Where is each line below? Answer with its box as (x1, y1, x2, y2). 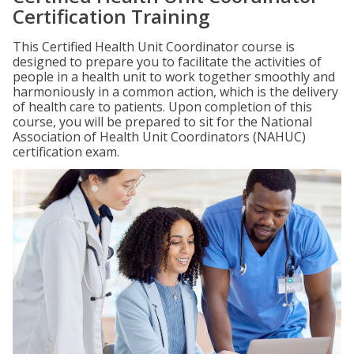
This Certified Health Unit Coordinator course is (13, 38, 295, 55)
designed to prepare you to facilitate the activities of (13, 53, 322, 70)
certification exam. (13, 143, 119, 160)
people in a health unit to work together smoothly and (13, 68, 335, 85)
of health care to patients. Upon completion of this (13, 98, 312, 115)
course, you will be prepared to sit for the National (13, 113, 312, 130)
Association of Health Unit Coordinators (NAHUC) (13, 128, 306, 145)
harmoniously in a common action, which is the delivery (13, 83, 338, 100)
